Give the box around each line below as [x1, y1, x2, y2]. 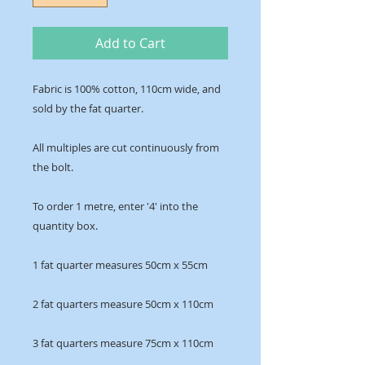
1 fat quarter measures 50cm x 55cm [33, 257, 208, 273]
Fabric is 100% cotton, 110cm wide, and [33, 81, 221, 97]
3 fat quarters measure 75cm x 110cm [33, 336, 213, 351]
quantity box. [33, 218, 98, 234]
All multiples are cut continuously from [33, 140, 219, 156]
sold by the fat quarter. [33, 101, 143, 117]
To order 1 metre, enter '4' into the [33, 199, 198, 214]
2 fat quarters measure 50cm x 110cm [33, 297, 213, 312]
